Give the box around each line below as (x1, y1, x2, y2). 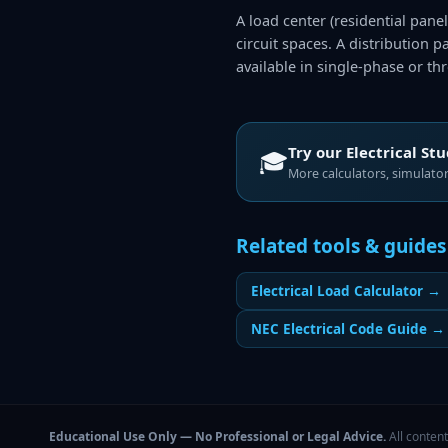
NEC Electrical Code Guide (251, 320, 427, 338)
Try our (288, 142, 346, 162)
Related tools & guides (236, 233, 446, 259)
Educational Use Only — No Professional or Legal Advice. (48, 428, 389, 445)
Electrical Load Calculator (251, 282, 423, 300)
